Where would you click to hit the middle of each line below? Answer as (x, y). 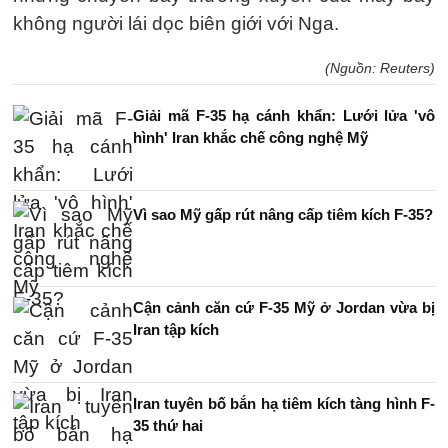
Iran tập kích (176, 329)
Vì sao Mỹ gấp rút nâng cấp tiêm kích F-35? (283, 214)
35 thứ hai (168, 425)
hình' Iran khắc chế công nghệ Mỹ (250, 137)
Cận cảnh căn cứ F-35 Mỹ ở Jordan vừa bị (284, 307)
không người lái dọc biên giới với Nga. (176, 23)
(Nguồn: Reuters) (380, 68)
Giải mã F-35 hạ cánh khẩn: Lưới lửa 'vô (284, 115)
